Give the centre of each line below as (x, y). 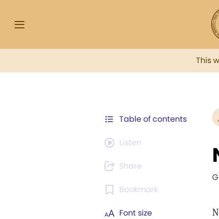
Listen (130, 142)
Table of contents (153, 119)
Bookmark (139, 189)
